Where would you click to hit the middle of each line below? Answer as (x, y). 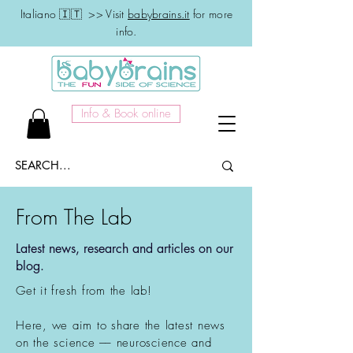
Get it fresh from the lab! (86, 291)
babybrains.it (159, 14)
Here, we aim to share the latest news (121, 326)
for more (211, 14)
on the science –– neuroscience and (114, 343)
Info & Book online (126, 113)
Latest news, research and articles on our (124, 249)
